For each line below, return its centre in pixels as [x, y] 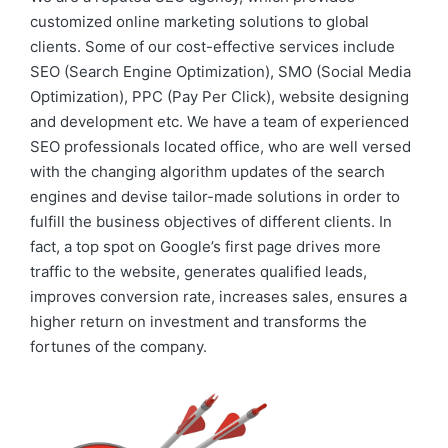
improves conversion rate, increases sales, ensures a [218, 296]
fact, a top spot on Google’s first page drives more [205, 246]
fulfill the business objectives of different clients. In [211, 221]
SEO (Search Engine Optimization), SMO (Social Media [220, 71]
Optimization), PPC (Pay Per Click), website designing [219, 96]
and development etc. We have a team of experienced [219, 121]
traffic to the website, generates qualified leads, [198, 271]
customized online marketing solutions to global [199, 21]
